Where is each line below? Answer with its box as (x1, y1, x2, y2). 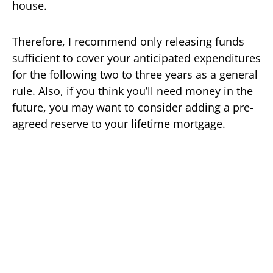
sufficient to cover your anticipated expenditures (12, 50, 261, 65)
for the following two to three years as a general (12, 66, 258, 82)
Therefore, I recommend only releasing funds (12, 34, 244, 49)
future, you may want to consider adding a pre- (12, 99, 253, 115)
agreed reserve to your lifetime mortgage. (12, 116, 225, 131)
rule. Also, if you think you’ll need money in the (12, 83, 253, 98)
